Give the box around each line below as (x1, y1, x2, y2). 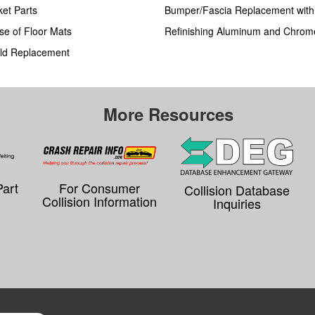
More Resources (103, 102, 233, 127)
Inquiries (212, 193, 261, 212)
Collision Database (184, 180, 290, 199)
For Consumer (59, 179, 140, 198)
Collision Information (42, 192, 157, 211)
